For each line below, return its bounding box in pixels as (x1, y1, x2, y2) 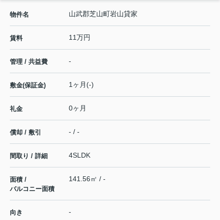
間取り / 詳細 (10, 152, 48, 160)
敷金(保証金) (10, 82, 46, 89)
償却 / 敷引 (10, 129, 41, 137)
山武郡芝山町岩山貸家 (69, 10, 137, 18)
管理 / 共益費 (10, 58, 48, 66)
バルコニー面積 (10, 185, 55, 193)
